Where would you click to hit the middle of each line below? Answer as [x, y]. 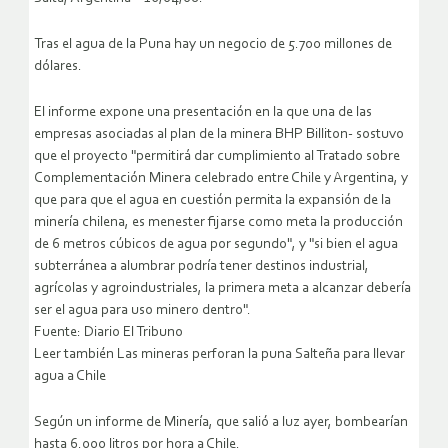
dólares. [58, 67]
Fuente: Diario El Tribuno [108, 333]
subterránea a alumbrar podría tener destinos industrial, [201, 267]
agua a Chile [70, 377]
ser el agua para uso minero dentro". [142, 311]
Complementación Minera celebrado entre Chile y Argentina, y [221, 179]
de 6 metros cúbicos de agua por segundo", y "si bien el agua [216, 245]
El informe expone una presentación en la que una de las [203, 113]
